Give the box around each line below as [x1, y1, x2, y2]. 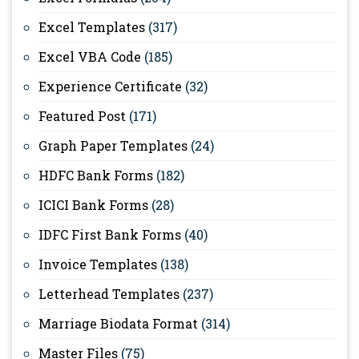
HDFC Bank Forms [38, 166, 153, 184]
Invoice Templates [38, 255, 157, 272]
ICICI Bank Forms [38, 196, 148, 213]
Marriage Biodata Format [38, 314, 198, 332]
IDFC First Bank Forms [38, 225, 181, 243]
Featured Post [38, 107, 126, 124]
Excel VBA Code [38, 47, 141, 65]
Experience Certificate [38, 77, 182, 95]
